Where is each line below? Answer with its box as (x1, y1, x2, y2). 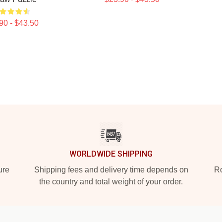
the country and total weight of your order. (39, 177, 183, 186)
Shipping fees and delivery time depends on (34, 166, 188, 174)
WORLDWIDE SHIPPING (69, 149, 153, 159)
